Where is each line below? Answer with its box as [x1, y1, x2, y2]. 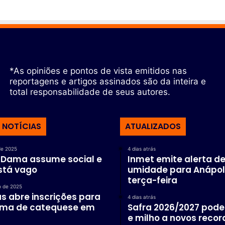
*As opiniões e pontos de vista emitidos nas [9, 65, 187, 76]
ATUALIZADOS [125, 120, 181, 132]
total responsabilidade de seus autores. [9, 86, 170, 97]
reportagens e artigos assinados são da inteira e [9, 76, 206, 86]
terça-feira [128, 174, 177, 186]
